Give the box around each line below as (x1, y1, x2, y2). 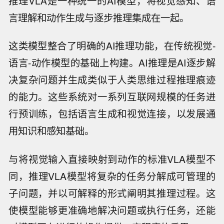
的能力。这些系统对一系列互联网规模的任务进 (8, 89, 215, 104)
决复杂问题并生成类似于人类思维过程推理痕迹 (8, 72, 215, 87)
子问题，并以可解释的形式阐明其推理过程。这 (8, 186, 215, 200)
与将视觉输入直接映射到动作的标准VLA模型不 (8, 152, 215, 166)
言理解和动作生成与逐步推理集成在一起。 (8, 10, 189, 24)
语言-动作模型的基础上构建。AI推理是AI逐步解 (8, 55, 215, 70)
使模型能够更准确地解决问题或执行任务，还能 (8, 203, 215, 217)
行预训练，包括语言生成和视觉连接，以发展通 (8, 106, 215, 121)
